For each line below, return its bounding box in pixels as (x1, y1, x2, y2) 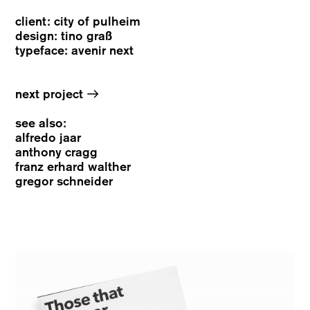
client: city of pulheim (15, 15, 141, 29)
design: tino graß (15, 29, 113, 44)
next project (15, 87, 87, 102)
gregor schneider (15, 174, 113, 189)
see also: (15, 116, 67, 131)
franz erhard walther (15, 160, 131, 174)
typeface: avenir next (15, 44, 134, 58)
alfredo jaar (15, 131, 82, 145)
